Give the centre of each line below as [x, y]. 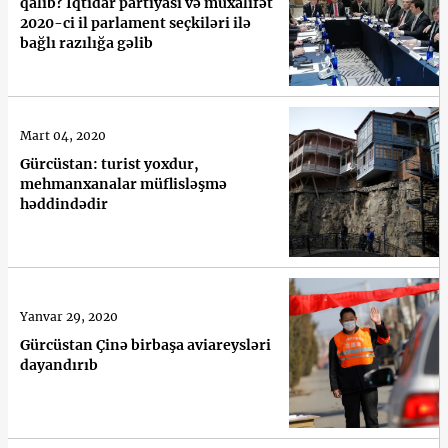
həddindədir [64, 203]
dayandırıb [59, 364]
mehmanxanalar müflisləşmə [123, 183]
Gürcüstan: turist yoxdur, [109, 163]
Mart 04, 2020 [63, 135]
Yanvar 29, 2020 [69, 316]
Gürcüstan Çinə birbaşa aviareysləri [145, 344]
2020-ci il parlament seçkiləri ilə [135, 22]
